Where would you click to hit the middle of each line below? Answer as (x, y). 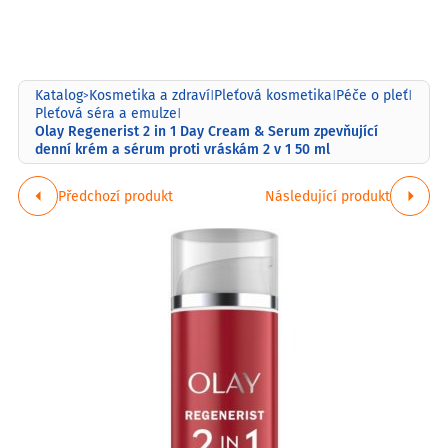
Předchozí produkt (115, 195)
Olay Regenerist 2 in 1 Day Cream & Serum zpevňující (206, 130)
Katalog (59, 95)
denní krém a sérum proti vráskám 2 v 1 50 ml (182, 148)
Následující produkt (328, 195)
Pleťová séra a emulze (106, 113)
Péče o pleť (372, 95)
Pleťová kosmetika (273, 95)
